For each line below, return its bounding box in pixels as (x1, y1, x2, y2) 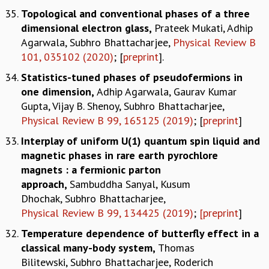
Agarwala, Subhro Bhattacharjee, (21, 35, 173, 49)
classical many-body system (21, 240, 153, 255)
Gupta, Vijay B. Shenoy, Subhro (21, 98, 155, 113)
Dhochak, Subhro (21, 191, 96, 205)
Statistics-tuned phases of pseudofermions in (21, 70, 243, 84)
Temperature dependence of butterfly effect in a (21, 226, 259, 240)
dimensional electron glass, (21, 20, 154, 35)
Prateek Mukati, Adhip (154, 20, 253, 35)
